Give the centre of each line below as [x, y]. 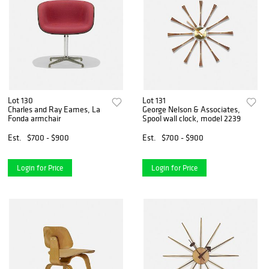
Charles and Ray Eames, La [54, 109]
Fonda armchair [34, 118]
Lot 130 [20, 100]
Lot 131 [154, 100]
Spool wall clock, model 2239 [192, 118]
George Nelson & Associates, [192, 109]
